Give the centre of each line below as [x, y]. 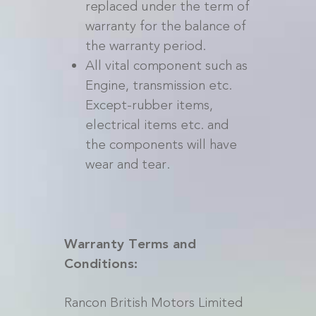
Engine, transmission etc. [158, 85]
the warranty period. [145, 45]
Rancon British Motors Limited [153, 302]
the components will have [161, 144]
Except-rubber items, [149, 105]
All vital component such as [166, 65]
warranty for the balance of [165, 26]
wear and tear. [127, 164]
